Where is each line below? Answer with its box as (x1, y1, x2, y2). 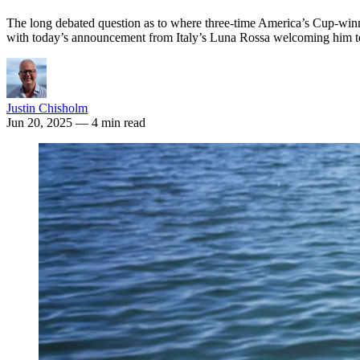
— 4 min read (76, 115, 145, 129)
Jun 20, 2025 (6, 115, 76, 129)
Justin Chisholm (6, 100, 88, 115)
